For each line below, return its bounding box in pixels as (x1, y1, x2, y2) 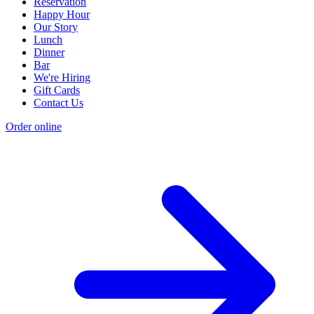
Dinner (34, 46, 64, 58)
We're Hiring (34, 71, 90, 83)
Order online (6, 121, 62, 132)
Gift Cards (34, 84, 80, 96)
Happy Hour (34, 8, 90, 20)
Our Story (34, 21, 78, 33)
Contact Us (34, 97, 83, 109)
